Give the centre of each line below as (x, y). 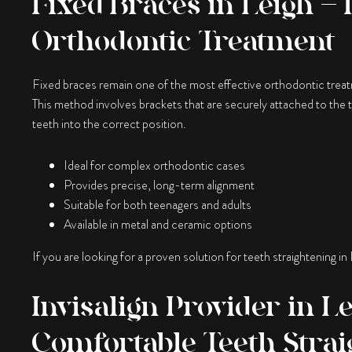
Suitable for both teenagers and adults (157, 204)
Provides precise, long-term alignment (159, 185)
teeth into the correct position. (109, 123)
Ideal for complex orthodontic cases (154, 165)
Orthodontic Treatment (183, 40)
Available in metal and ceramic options (158, 224)
